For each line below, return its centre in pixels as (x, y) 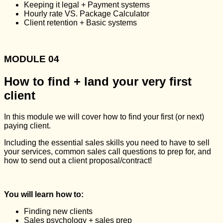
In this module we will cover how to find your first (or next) (104, 116)
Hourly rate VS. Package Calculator (87, 14)
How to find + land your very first (98, 81)
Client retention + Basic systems (80, 23)
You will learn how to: (44, 194)
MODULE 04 (32, 59)
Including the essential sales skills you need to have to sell (107, 142)
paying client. (27, 125)
